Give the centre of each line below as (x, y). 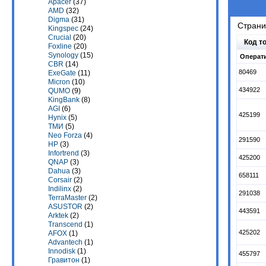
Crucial (60, 38)
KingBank (64, 100)
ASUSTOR (65, 207)
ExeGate (62, 73)
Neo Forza (65, 136)
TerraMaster (67, 198)
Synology (63, 56)
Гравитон (64, 260)
